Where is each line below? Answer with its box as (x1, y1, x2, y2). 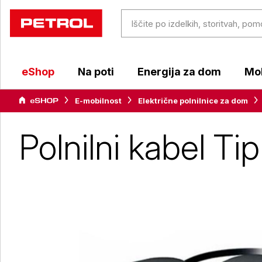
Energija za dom (137, 65, 221, 78)
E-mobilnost (75, 96, 122, 105)
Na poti (78, 65, 114, 78)
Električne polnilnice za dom (138, 96, 248, 105)
